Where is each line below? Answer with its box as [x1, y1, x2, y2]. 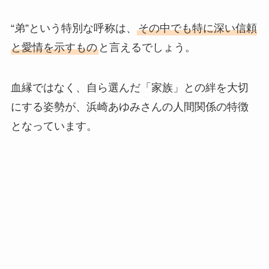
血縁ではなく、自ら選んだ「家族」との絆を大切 [10, 82, 249, 94]
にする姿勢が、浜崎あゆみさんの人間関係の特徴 [10, 101, 249, 113]
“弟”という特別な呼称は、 [10, 22, 137, 34]
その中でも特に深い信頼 [138, 22, 257, 34]
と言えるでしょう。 [98, 41, 196, 53]
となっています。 [10, 120, 97, 133]
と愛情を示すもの [10, 41, 97, 53]
